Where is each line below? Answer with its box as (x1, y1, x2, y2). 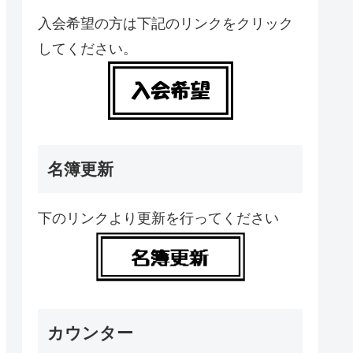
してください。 (38, 41, 137, 58)
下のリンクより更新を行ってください (38, 210, 279, 227)
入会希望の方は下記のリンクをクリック (38, 16, 293, 32)
